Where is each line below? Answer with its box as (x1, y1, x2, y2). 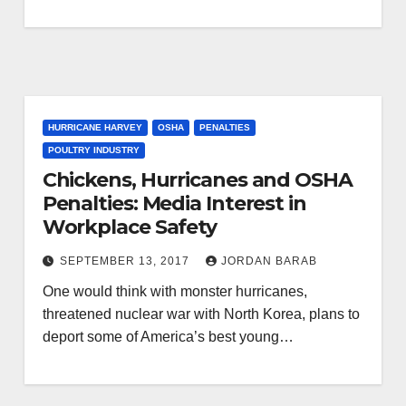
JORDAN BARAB (220, 255, 317, 267)
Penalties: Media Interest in (42, 191, 306, 216)
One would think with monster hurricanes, (42, 284, 307, 299)
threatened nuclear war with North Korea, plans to (42, 306, 360, 322)
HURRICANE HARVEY (47, 122, 142, 132)
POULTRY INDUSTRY (47, 145, 140, 155)
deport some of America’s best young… (42, 329, 294, 344)
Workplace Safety (42, 215, 217, 239)
